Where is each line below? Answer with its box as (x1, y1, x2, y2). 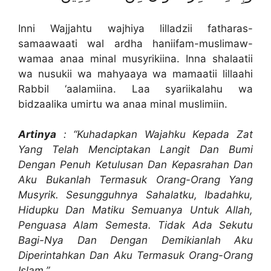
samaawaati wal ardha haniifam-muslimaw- (18, 37, 253, 50)
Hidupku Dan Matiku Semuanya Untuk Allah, (18, 204, 253, 217)
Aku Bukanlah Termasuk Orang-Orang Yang (18, 174, 253, 186)
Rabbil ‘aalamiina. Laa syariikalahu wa (18, 82, 253, 95)
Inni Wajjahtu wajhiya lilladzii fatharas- (18, 22, 253, 34)
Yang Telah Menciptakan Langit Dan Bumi (18, 143, 253, 156)
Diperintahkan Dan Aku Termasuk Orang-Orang (18, 249, 253, 262)
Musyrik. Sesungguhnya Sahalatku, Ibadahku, (18, 189, 253, 201)
